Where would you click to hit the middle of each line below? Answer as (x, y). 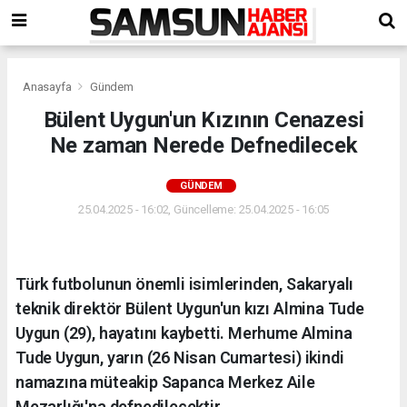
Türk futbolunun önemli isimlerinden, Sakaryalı (185, 283)
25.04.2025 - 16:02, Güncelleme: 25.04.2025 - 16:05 (203, 209)
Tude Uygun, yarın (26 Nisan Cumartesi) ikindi (180, 357)
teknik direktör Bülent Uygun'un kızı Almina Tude (190, 308)
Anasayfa (49, 86)
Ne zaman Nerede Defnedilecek (203, 145)
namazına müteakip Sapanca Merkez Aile (165, 382)
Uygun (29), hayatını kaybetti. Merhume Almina (184, 333)
